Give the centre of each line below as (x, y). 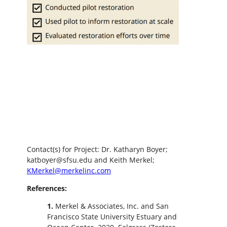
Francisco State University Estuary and (112, 217)
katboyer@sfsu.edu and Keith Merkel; (90, 160)
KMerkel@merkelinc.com (69, 170)
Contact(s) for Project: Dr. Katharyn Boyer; (97, 149)
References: (47, 188)
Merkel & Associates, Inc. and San (112, 206)
